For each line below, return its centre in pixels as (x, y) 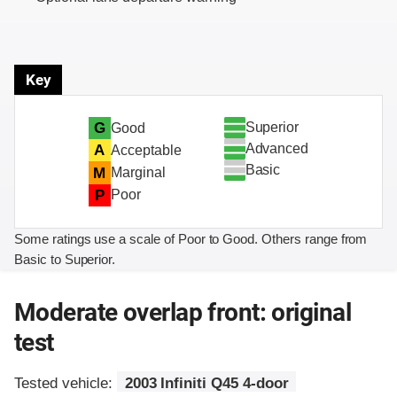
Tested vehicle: (66, 383)
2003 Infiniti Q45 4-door (206, 383)
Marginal (138, 172)
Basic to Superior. (65, 259)
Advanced (277, 149)
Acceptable (146, 150)
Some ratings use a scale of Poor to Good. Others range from (191, 238)
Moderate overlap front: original (183, 312)
